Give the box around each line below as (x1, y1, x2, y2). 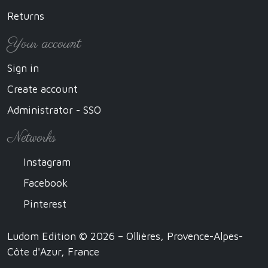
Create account (7, 83, 78, 96)
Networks (7, 129, 56, 148)
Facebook (20, 176, 68, 190)
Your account (7, 35, 81, 54)
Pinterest (20, 197, 66, 211)
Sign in (7, 62, 39, 75)
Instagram (20, 156, 71, 169)
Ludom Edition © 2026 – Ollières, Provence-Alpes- (7, 230, 243, 243)
